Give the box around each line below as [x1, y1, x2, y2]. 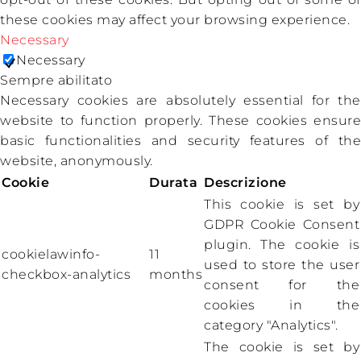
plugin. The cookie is [204, 237, 359, 253]
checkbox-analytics [2, 267, 131, 283]
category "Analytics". [204, 317, 338, 334]
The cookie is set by [204, 339, 359, 355]
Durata [149, 175, 197, 191]
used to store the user [204, 257, 359, 273]
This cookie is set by [204, 197, 359, 213]
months [149, 267, 202, 283]
